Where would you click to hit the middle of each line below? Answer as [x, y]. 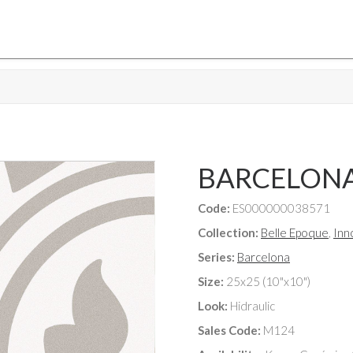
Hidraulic [253, 306]
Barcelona [264, 257]
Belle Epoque [295, 232]
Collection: [228, 232]
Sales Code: [229, 330]
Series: [216, 257]
